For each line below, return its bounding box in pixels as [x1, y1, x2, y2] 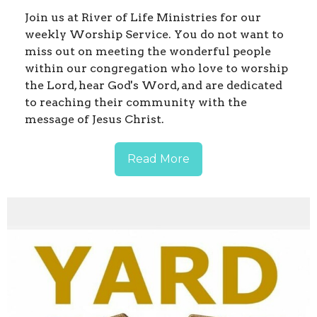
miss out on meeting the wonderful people [25, 45, 271, 59]
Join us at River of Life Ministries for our [25, 11, 261, 25]
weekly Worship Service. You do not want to [25, 28, 284, 42]
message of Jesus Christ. [25, 113, 164, 127]
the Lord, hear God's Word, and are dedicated [25, 79, 282, 93]
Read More [127, 152, 190, 166]
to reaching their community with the [25, 96, 247, 110]
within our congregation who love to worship [25, 62, 288, 76]
